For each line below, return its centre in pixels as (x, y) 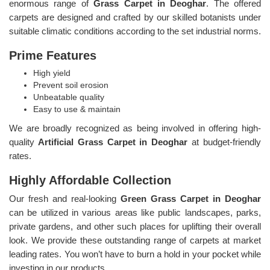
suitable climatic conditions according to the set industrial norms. (135, 31)
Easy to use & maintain (77, 109)
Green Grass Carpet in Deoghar (191, 198)
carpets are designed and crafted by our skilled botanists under (135, 17)
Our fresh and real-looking (65, 198)
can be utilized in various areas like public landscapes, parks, (135, 212)
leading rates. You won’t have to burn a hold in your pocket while (135, 254)
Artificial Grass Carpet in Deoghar (113, 142)
